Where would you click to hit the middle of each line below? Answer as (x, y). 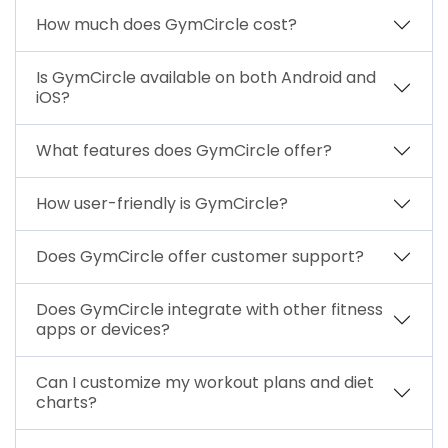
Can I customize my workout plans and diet (205, 382)
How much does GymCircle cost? (166, 24)
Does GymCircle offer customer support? (200, 256)
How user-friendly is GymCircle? (162, 203)
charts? (66, 402)
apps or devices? (103, 329)
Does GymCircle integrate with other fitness (209, 309)
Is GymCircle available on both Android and (206, 77)
